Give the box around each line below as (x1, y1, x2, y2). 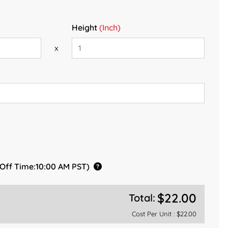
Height (71, 22, 97, 33)
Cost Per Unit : (132, 210, 175, 218)
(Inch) (97, 22, 121, 33)
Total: (129, 191, 156, 205)
